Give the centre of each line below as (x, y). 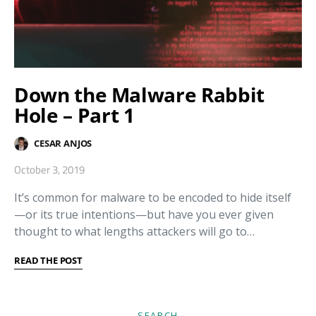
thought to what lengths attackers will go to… (134, 231)
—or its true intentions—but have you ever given (144, 214)
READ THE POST (48, 260)
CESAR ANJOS (63, 144)
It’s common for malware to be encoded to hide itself (153, 197)
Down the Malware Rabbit (139, 94)
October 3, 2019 (49, 169)
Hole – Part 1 (74, 115)
